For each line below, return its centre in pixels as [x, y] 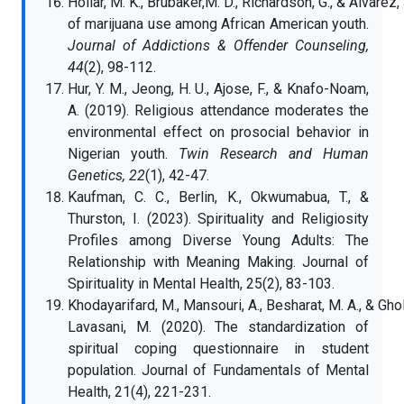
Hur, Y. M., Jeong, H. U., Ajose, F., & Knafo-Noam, [218, 89]
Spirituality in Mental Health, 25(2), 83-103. [201, 284]
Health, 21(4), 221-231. [139, 392]
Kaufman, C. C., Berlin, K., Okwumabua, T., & [218, 197]
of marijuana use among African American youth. [218, 24]
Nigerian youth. [123, 154]
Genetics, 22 [106, 175]
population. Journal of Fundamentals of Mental [218, 370]
